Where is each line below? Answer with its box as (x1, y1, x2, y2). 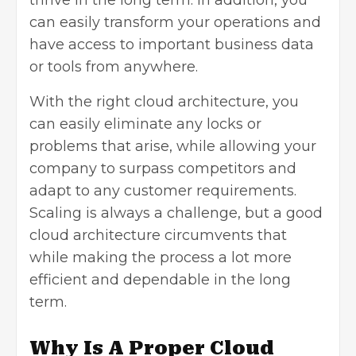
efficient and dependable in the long (29, 271, 291, 289)
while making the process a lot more (29, 249, 292, 267)
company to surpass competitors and (29, 160, 296, 178)
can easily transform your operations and (29, 14, 321, 32)
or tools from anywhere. (29, 58, 198, 76)
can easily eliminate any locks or (29, 115, 261, 133)
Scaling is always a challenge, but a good (29, 204, 323, 222)
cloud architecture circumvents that (29, 226, 287, 245)
